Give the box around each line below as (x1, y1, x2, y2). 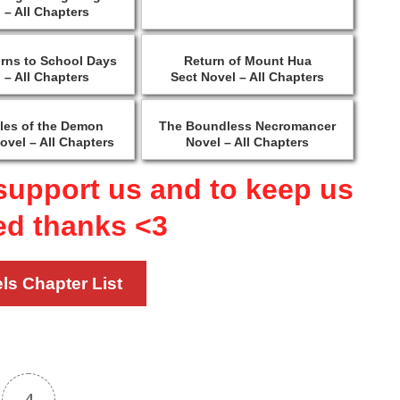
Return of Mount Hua (183, 54, 312, 69)
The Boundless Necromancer (159, 119, 337, 134)
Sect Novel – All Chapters (171, 70, 325, 85)
